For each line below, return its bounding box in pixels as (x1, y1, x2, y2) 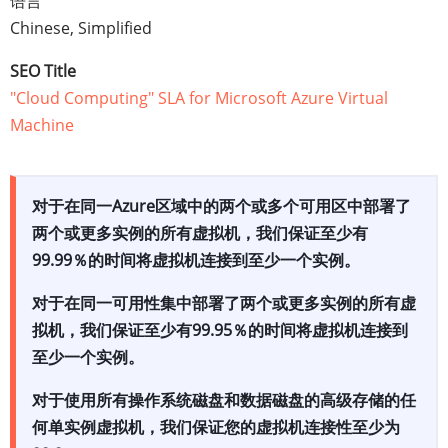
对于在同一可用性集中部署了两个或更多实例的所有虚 (32, 292, 416, 314)
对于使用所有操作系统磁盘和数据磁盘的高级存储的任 (32, 389, 416, 411)
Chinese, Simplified (10, 17, 152, 39)
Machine (10, 114, 74, 136)
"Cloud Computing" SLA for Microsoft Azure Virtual (10, 87, 388, 109)
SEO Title (10, 60, 76, 82)
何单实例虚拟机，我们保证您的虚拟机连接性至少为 (32, 416, 400, 438)
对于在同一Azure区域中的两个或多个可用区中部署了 (32, 195, 411, 217)
